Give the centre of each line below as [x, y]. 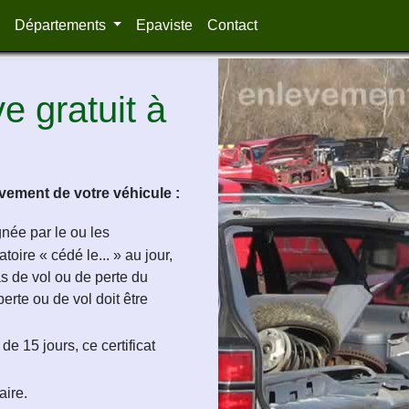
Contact [233, 25]
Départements [62, 25]
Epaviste [165, 25]
